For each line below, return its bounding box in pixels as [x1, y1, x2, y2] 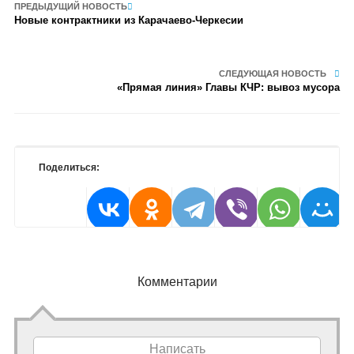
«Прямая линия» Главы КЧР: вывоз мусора [117, 81, 341, 93]
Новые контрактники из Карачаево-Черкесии [13, 14, 243, 26]
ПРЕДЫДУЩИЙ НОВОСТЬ [13, 2, 127, 11]
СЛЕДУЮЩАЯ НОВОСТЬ [219, 69, 327, 78]
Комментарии [137, 275, 217, 288]
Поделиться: [38, 162, 100, 173]
